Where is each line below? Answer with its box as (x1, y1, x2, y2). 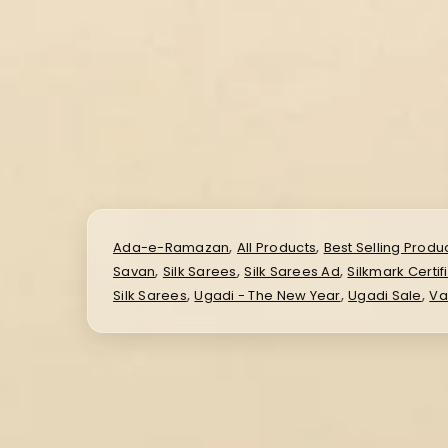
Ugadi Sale (348, 286, 422, 306)
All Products (236, 238, 317, 258)
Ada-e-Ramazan (113, 238, 230, 258)
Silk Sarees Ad (244, 262, 340, 282)
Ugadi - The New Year (194, 286, 341, 306)
